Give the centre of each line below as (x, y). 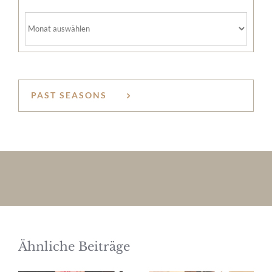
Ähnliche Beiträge (74, 246)
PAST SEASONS (69, 95)
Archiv (40, 21)
